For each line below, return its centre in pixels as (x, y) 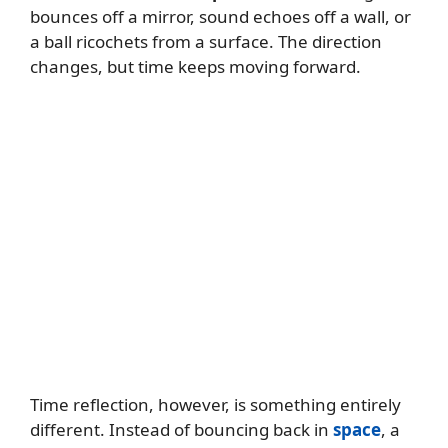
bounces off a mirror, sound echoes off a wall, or (220, 16)
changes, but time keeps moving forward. (195, 66)
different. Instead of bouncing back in (181, 430)
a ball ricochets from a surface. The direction (206, 41)
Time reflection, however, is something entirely (215, 405)
